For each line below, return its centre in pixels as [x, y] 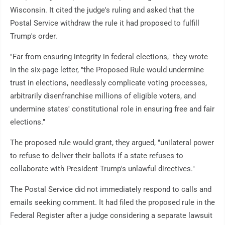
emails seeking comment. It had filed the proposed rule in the [113, 203]
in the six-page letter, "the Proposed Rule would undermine [107, 70]
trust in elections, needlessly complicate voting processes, [108, 83]
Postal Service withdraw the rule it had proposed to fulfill [105, 23]
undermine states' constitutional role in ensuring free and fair [112, 109]
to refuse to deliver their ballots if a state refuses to [97, 156]
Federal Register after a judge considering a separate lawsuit [111, 216]
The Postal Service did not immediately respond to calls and [111, 190]
